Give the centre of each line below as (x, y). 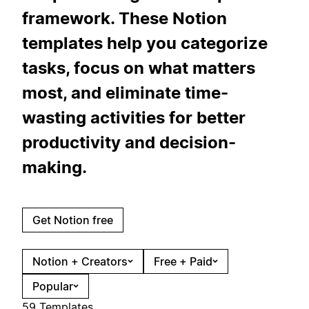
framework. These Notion (124, 18)
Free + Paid (183, 261)
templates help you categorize (145, 43)
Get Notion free (73, 220)
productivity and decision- (129, 142)
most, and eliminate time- (125, 92)
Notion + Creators (80, 261)
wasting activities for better (134, 117)
